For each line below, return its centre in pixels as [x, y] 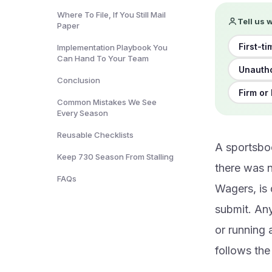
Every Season [83, 113]
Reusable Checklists [95, 135]
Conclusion [79, 80]
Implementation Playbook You [112, 47]
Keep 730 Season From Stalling [115, 157]
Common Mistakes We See [107, 102]
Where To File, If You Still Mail [111, 15]
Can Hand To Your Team [103, 58]
